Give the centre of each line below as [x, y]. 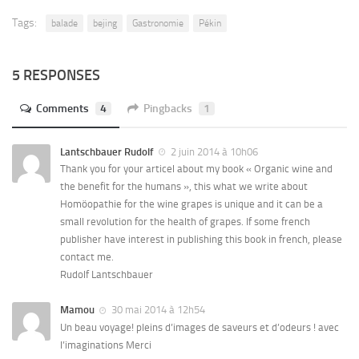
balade [65, 24]
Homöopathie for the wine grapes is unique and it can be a [192, 204]
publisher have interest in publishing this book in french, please [201, 240]
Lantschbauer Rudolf [107, 152]
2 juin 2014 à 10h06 [213, 152]
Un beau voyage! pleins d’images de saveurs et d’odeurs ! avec [200, 327]
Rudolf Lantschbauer [107, 275]
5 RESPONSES [56, 76]
